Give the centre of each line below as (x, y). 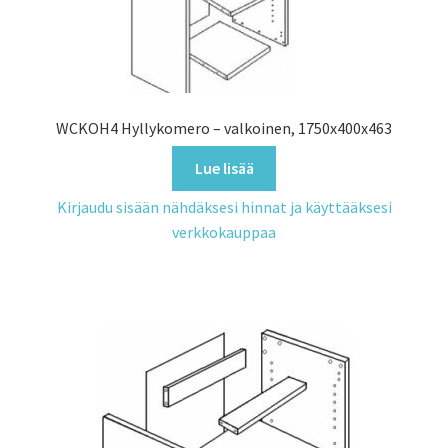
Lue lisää (224, 168)
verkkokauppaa (224, 231)
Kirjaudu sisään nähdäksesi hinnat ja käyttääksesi (224, 206)
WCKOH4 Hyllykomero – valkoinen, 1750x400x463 (224, 127)
